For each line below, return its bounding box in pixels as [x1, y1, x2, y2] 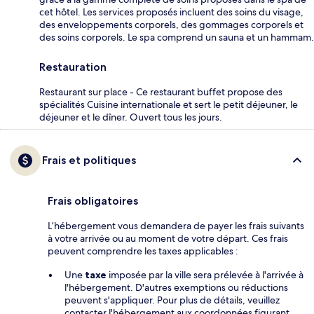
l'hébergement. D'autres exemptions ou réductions [64, 281, 288, 294]
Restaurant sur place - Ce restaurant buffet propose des [39, 86, 282, 99]
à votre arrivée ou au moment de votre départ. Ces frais [48, 232, 288, 245]
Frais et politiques [42, 153, 136, 168]
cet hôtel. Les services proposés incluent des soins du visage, [39, 6, 303, 19]
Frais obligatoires [48, 194, 138, 208]
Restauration [39, 60, 107, 74]
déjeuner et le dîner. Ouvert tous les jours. [39, 111, 222, 124]
